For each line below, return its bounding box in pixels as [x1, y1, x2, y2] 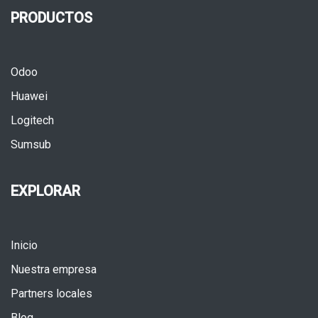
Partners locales [11, 287, 92, 301]
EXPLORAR [11, 182, 80, 200]
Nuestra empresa [11, 263, 97, 277]
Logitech [11, 114, 54, 128]
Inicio [11, 238, 38, 253]
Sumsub [11, 138, 51, 152]
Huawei [11, 89, 48, 104]
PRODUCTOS [11, 9, 92, 27]
